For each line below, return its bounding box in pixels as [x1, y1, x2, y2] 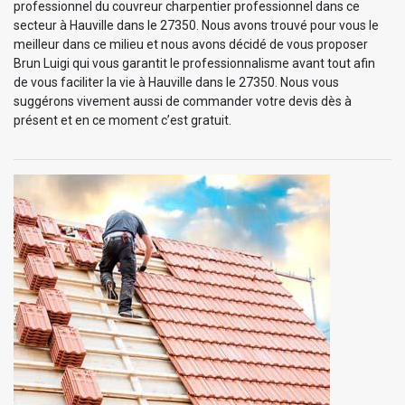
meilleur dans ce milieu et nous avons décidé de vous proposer [14, 36, 368, 52]
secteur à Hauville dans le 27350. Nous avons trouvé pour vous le [14, 17, 379, 33]
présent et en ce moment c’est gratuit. [14, 112, 231, 127]
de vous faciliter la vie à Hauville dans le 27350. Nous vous [14, 74, 339, 89]
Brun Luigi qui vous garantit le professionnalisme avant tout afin [14, 55, 375, 71]
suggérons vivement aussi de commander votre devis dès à [14, 93, 352, 108]
